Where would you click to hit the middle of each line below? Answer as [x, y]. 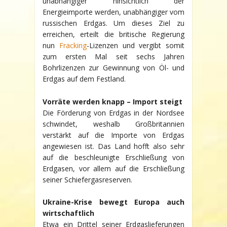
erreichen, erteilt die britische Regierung [113, 34]
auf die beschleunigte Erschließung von [113, 157]
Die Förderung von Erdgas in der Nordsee [113, 112]
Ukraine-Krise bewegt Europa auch [113, 202]
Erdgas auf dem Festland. [84, 79]
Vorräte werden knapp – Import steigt [112, 101]
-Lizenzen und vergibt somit [135, 46]
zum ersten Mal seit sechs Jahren [113, 57]
